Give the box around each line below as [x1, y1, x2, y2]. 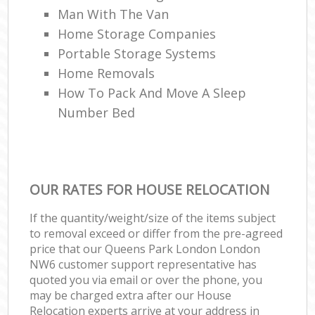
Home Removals [58, 64, 155, 82]
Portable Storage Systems [58, 44, 217, 62]
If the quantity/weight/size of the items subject [30, 210, 276, 226]
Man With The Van [58, 5, 169, 22]
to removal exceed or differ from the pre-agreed [30, 225, 283, 241]
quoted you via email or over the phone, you [30, 271, 263, 288]
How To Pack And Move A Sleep [58, 84, 247, 101]
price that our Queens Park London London [30, 240, 261, 257]
